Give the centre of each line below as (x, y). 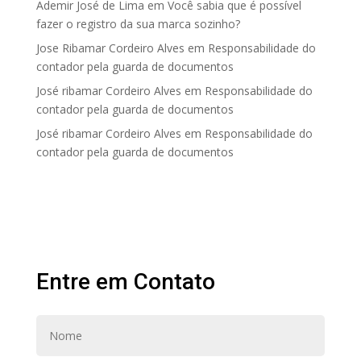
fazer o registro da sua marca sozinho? (138, 24)
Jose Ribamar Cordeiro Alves (110, 48)
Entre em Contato (125, 282)
